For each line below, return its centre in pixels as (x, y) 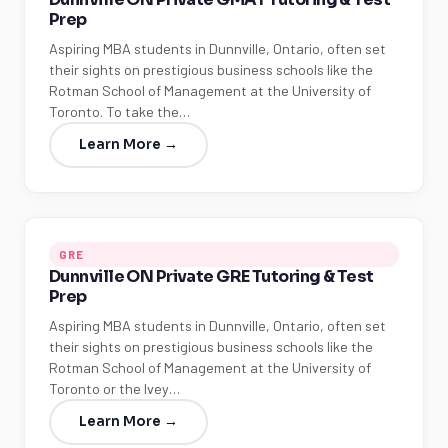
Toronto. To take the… (119, 111)
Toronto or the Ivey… (114, 388)
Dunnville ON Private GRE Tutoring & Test (211, 276)
